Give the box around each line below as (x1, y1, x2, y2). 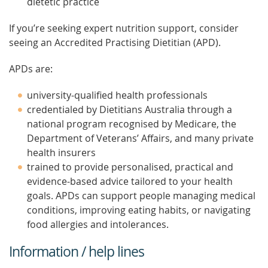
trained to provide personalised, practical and (27, 160, 233, 173)
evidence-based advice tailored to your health (27, 175, 233, 188)
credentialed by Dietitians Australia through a (27, 103, 232, 116)
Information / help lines (9, 242, 144, 261)
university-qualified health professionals (27, 89, 208, 102)
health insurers (27, 146, 96, 159)
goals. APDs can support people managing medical (27, 189, 255, 202)
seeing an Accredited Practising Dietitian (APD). (9, 36, 221, 49)
